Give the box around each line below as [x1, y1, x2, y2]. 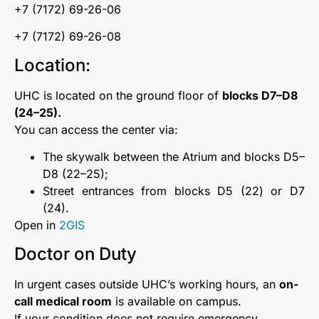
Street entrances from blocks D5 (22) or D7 [43, 184, 305, 199]
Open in [14, 218, 59, 233]
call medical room [14, 293, 112, 308]
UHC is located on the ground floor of [14, 88, 222, 103]
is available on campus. [112, 293, 241, 308]
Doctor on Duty [14, 243, 137, 264]
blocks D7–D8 [222, 88, 298, 103]
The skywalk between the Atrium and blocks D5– [43, 150, 305, 164]
